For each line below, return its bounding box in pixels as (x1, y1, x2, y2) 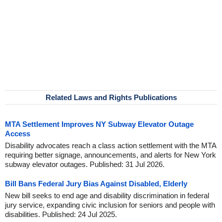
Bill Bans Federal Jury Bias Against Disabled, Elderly (5, 179, 187, 188)
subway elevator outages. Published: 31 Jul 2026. (5, 160, 165, 168)
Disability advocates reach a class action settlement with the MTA (5, 141, 216, 150)
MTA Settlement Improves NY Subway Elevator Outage (5, 120, 194, 128)
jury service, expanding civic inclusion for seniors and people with (5, 201, 215, 209)
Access (5, 129, 30, 138)
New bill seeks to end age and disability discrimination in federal (5, 191, 209, 200)
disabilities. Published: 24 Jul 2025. (5, 210, 117, 219)
